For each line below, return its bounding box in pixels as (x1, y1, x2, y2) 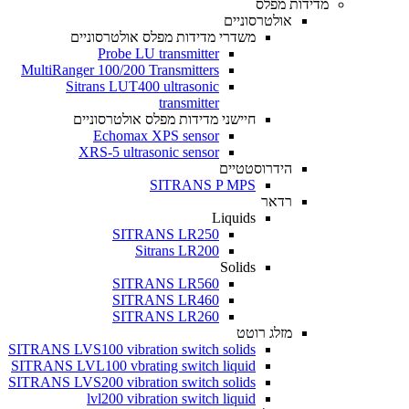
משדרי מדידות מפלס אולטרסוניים (70, 29, 256, 45)
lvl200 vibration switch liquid (87, 391, 256, 406)
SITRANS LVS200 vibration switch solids (8, 374, 256, 390)
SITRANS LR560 (112, 276, 219, 291)
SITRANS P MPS (150, 177, 256, 193)
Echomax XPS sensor (93, 128, 219, 143)
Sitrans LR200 (135, 243, 219, 258)
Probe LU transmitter (98, 46, 219, 61)
